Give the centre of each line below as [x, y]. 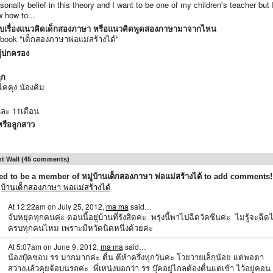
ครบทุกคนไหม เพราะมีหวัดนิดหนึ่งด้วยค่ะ [81, 228]
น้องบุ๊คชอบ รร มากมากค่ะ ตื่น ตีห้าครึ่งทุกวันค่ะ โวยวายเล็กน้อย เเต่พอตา [136, 257]
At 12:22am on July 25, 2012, [57, 206]
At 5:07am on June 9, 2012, [54, 247]
